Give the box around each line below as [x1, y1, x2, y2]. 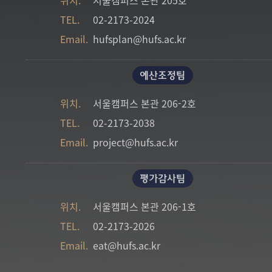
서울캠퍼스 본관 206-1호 [90, 199, 196, 214]
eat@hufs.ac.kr [93, 237, 160, 253]
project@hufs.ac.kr [93, 134, 178, 149]
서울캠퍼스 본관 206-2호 [90, 95, 196, 110]
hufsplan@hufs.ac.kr [93, 31, 186, 46]
